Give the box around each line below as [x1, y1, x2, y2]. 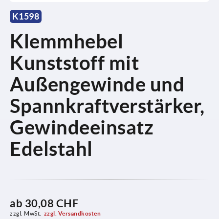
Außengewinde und [10, 73, 184, 95]
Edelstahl [10, 137, 93, 160]
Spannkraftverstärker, [10, 94, 205, 117]
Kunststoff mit [10, 51, 139, 74]
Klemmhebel [10, 30, 123, 52]
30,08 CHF [24, 197, 78, 209]
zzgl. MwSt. [10, 210, 42, 217]
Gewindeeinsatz [10, 116, 153, 138]
